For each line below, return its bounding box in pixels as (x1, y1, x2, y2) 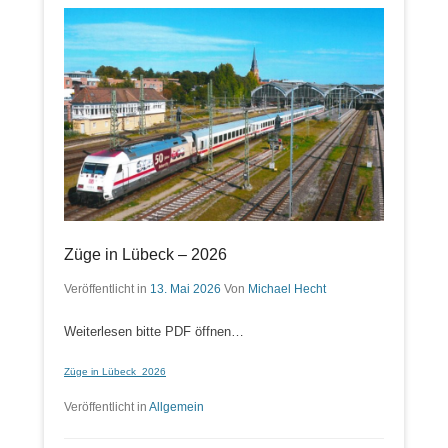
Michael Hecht (248, 282, 326, 297)
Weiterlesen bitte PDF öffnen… (64, 324, 244, 340)
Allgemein (149, 399, 204, 414)
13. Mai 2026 (150, 282, 221, 297)
